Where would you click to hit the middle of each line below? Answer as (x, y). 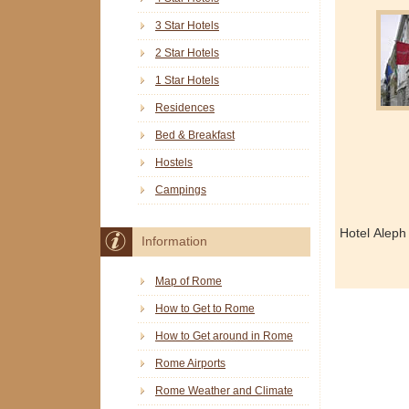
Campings (181, 190)
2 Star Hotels (187, 53)
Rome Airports (190, 363)
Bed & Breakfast (195, 136)
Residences (185, 108)
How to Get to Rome (205, 308)
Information (174, 242)
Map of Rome (189, 281)
